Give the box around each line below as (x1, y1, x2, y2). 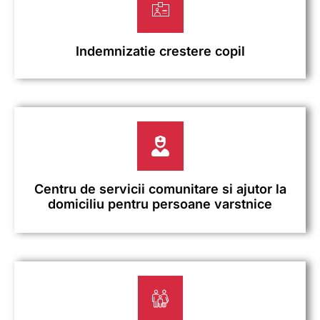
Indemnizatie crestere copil (75, 44, 245, 59)
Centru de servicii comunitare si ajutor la (34, 181, 286, 196)
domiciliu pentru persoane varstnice (48, 196, 272, 211)
